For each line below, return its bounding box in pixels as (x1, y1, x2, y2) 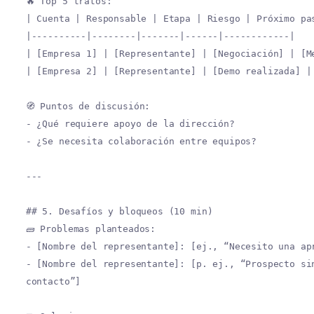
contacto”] (25, 276, 81, 287)
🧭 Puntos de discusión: (25, 101, 151, 111)
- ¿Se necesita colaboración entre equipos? (25, 136, 257, 146)
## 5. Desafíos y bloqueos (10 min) (25, 206, 213, 217)
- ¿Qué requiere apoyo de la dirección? (25, 118, 235, 129)
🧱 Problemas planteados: (25, 224, 156, 234)
